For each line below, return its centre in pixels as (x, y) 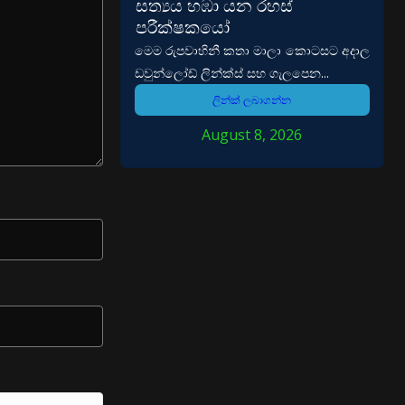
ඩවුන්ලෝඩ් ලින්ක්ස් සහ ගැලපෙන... (231, 73)
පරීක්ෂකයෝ (182, 27)
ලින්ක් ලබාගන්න (252, 100)
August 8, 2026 (252, 135)
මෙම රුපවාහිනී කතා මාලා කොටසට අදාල (252, 51)
